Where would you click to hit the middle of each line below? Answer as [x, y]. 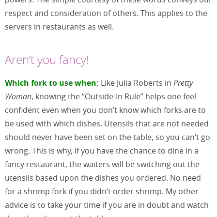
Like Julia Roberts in [137, 83]
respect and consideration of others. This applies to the [106, 13]
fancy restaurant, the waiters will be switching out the [102, 164]
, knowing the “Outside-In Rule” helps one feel [114, 96]
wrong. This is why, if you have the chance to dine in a [102, 150]
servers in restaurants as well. [59, 26]
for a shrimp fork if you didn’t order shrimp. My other [102, 191]
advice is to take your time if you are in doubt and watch [107, 205]
